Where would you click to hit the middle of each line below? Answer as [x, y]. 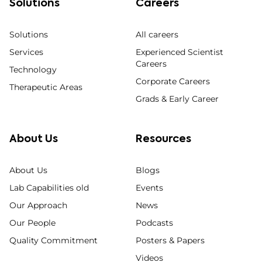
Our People [32, 223]
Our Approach [38, 205]
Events [149, 187]
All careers [157, 34]
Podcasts [154, 223]
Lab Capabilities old [49, 187]
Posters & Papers [170, 240]
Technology [33, 69]
